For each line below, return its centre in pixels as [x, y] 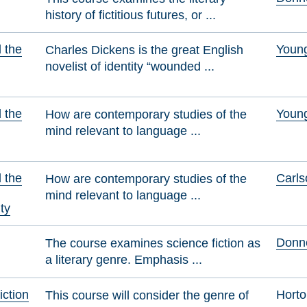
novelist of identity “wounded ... [130, 66]
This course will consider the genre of [147, 295]
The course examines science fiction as [153, 243]
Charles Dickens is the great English [145, 50]
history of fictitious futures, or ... [131, 14]
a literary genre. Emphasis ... [124, 260]
